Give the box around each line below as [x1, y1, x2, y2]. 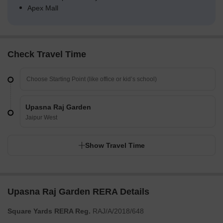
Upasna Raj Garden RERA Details [7, 187, 149, 197]
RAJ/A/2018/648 [91, 207, 144, 216]
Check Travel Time [7, 49, 86, 60]
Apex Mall [27, 4, 58, 12]
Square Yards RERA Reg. [7, 207, 91, 216]
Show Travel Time [85, 141, 145, 150]
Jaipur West [25, 114, 57, 121]
